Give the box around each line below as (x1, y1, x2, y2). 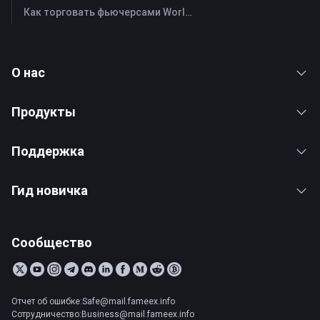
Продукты (11, 104, 76, 121)
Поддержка (11, 143, 84, 160)
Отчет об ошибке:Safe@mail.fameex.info (11, 296, 175, 307)
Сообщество (11, 234, 92, 251)
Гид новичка (11, 182, 88, 199)
